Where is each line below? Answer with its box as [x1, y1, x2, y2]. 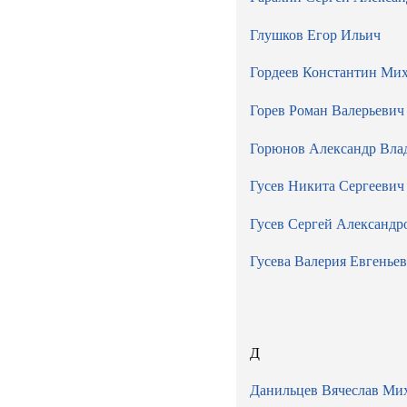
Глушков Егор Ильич [250, 26, 381, 43]
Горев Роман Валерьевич [250, 102, 404, 118]
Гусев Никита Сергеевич [250, 178, 404, 194]
